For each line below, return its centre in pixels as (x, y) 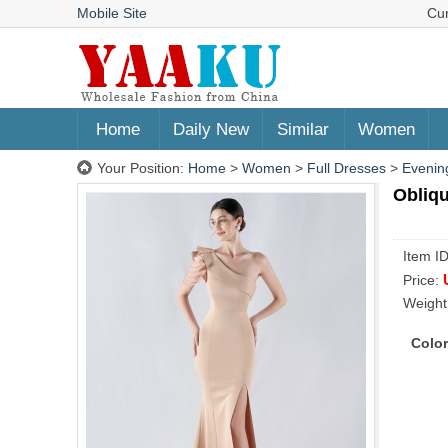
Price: (423, 280)
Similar (303, 129)
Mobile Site (112, 13)
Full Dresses (346, 168)
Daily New (210, 129)
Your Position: (142, 168)
